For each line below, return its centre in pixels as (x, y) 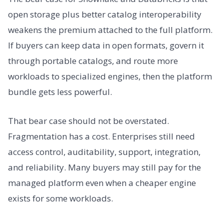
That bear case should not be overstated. (88, 120)
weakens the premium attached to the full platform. (110, 30)
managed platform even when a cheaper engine (102, 182)
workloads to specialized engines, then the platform (110, 76)
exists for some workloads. (60, 198)
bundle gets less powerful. (60, 92)
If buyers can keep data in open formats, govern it (106, 45)
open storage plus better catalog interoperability (105, 14)
